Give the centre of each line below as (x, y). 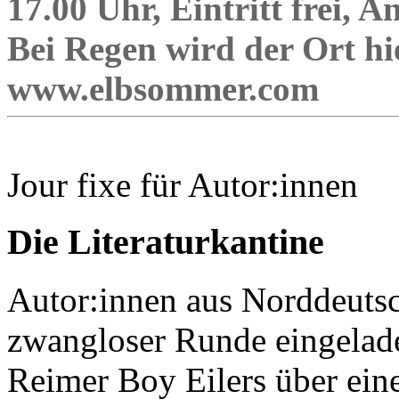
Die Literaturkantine (166, 242)
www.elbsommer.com (163, 88)
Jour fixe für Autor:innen (183, 184)
